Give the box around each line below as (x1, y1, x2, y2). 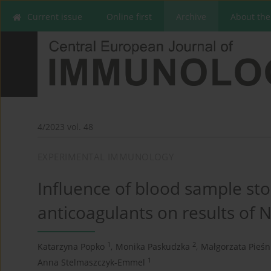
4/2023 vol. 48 (38, 121, 93, 133)
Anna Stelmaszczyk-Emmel (38, 256, 145, 269)
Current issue (27, 11, 82, 22)
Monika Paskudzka (116, 241, 190, 253)
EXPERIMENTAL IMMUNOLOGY (38, 151, 174, 163)
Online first (106, 11, 152, 22)
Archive (176, 11, 206, 22)
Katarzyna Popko (38, 241, 105, 253)
